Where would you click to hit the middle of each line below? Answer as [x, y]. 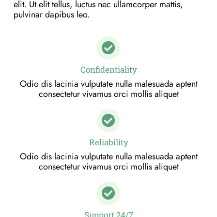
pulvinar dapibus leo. [52, 14]
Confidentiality [108, 70]
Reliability [108, 142]
